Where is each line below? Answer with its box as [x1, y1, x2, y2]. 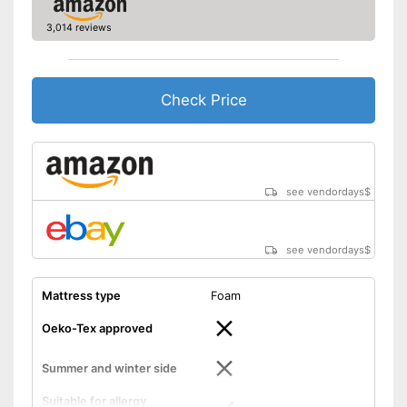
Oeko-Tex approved [41, 321, 153, 335]
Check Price [160, 90, 247, 109]
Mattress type [41, 288, 121, 303]
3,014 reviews [45, 21, 112, 34]
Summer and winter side [41, 361, 177, 375]
